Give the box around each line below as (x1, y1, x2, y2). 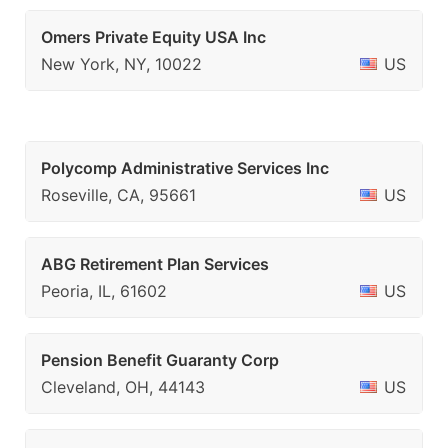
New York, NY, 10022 (41, 54, 202, 74)
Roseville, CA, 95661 (41, 185, 196, 205)
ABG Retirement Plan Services (41, 254, 269, 274)
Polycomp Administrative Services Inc (41, 158, 329, 178)
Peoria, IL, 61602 (41, 281, 167, 301)
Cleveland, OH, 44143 (41, 377, 205, 397)
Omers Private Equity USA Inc (41, 27, 266, 47)
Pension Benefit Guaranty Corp (41, 350, 279, 370)
